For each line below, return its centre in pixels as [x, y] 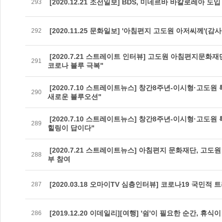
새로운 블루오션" [75, 97]
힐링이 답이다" [71, 128]
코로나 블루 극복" [76, 65]
